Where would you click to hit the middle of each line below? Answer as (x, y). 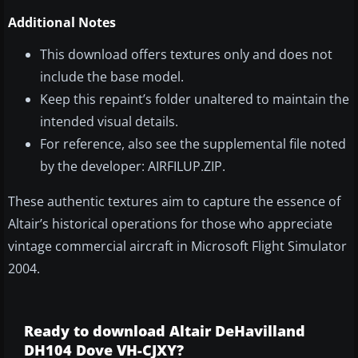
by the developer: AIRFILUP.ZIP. (133, 167)
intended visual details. (109, 122)
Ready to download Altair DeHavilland (165, 331)
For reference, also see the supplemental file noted (193, 144)
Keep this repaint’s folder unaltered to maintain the (195, 99)
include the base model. (112, 77)
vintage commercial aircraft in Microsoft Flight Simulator (177, 247)
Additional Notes (62, 23)
